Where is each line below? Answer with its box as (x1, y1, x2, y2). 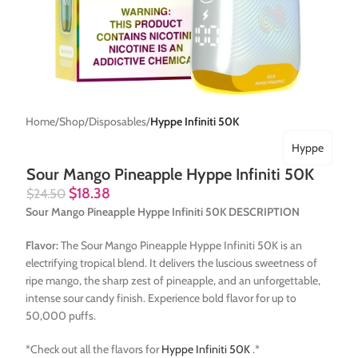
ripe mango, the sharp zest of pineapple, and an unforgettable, (26, 273, 321, 288)
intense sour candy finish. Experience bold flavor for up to (26, 291, 297, 306)
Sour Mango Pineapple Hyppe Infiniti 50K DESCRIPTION (26, 205, 300, 220)
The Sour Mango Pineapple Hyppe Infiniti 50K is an (58, 238, 303, 253)
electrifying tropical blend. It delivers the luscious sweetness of (26, 256, 318, 271)
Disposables (89, 114, 147, 129)
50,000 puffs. (26, 308, 97, 324)
